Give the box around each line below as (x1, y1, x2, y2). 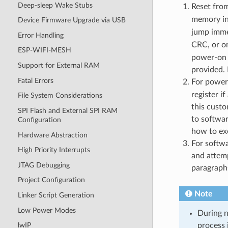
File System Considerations (17, 92, 102, 100)
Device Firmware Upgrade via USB (17, 16, 126, 24)
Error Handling (17, 31, 64, 39)
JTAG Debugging (17, 161, 70, 169)
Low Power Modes (17, 206, 76, 214)
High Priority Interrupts (17, 146, 90, 154)
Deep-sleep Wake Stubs (17, 1, 93, 9)
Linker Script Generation (17, 191, 94, 199)
